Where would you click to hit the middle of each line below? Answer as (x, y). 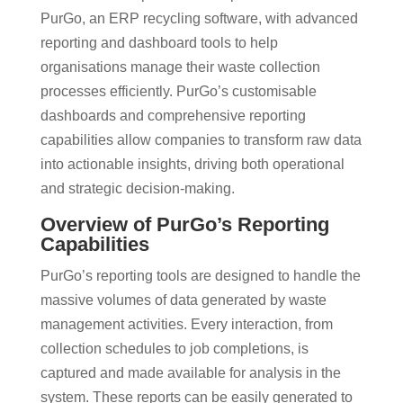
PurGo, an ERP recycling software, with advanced (199, 18)
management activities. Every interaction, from (186, 324)
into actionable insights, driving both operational (192, 164)
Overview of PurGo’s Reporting (184, 224)
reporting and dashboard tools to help (159, 42)
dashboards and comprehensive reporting (173, 115)
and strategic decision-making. (137, 188)
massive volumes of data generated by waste (183, 300)
